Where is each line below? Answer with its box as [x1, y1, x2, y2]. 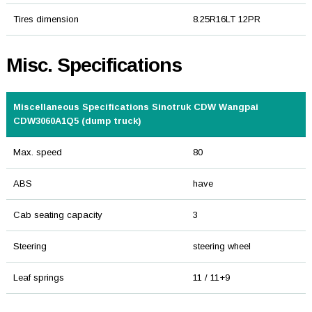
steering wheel [192, 241, 251, 252]
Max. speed [13, 147, 62, 158]
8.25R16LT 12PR [192, 14, 260, 25]
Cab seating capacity [13, 210, 102, 221]
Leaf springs [13, 272, 64, 283]
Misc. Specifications [6, 54, 182, 77]
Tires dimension [13, 14, 79, 25]
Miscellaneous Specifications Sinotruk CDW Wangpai [13, 102, 258, 113]
